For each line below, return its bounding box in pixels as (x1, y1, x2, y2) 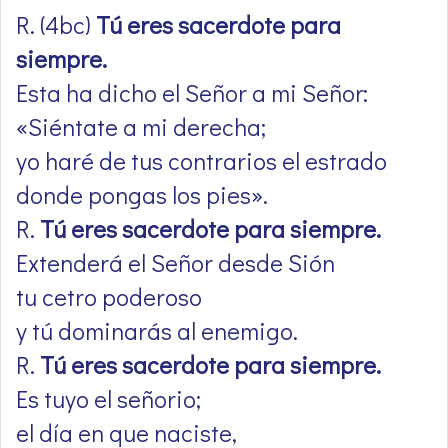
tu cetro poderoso (16, 281, 202, 313)
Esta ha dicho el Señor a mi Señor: (16, 77, 368, 109)
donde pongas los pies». (16, 179, 273, 211)
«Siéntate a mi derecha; (16, 111, 266, 143)
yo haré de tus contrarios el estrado (16, 145, 387, 177)
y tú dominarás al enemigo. (16, 315, 303, 347)
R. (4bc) (16, 9, 96, 41)
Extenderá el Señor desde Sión (16, 247, 335, 279)
